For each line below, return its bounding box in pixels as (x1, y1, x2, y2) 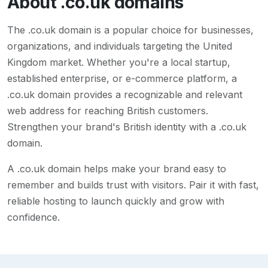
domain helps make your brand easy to (45, 163, 226, 175)
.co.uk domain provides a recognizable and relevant (7, 89, 242, 101)
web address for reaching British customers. (7, 105, 208, 117)
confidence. (7, 211, 60, 224)
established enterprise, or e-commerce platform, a (7, 72, 237, 85)
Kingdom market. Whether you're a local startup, (7, 56, 230, 69)
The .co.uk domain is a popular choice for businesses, (7, 24, 254, 36)
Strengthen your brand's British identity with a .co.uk (7, 121, 246, 133)
